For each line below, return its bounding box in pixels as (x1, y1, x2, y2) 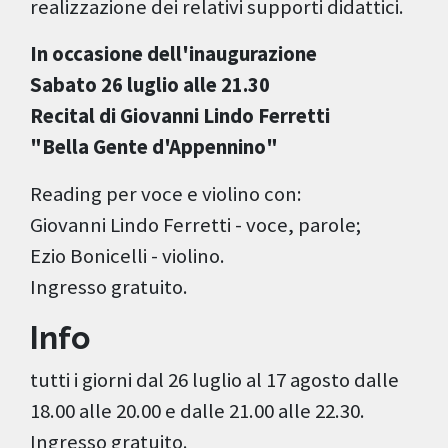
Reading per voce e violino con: (30, 181, 302, 208)
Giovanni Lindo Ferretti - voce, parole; (30, 212, 361, 239)
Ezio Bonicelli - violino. (30, 243, 225, 270)
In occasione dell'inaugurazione (30, 41, 317, 68)
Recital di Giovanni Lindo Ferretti (30, 103, 330, 130)
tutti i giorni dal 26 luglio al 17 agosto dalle (30, 367, 399, 394)
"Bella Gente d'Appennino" (30, 134, 278, 161)
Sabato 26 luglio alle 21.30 (30, 72, 270, 99)
